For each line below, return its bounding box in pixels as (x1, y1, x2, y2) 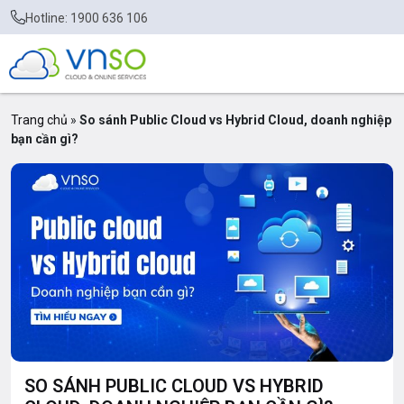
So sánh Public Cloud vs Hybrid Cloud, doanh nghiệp (79, 113, 391, 127)
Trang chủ (11, 113, 68, 127)
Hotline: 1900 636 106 (25, 10, 148, 25)
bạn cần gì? (11, 132, 78, 146)
